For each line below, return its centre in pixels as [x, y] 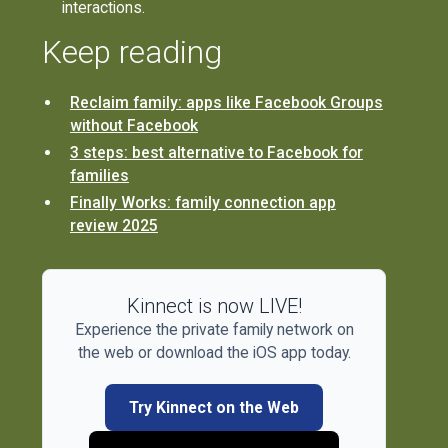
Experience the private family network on [214, 329]
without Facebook [133, 126]
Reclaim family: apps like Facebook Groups [226, 103]
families [99, 176]
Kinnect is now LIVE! [214, 305]
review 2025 [113, 225]
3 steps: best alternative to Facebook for [216, 153]
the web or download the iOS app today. [214, 352]
